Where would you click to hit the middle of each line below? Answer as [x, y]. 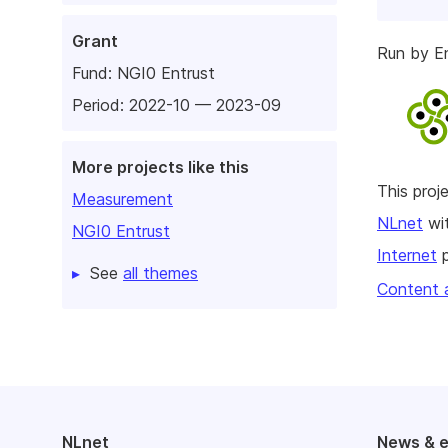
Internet [407, 255]
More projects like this [160, 166]
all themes [160, 272]
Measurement [122, 198]
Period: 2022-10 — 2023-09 [176, 104]
